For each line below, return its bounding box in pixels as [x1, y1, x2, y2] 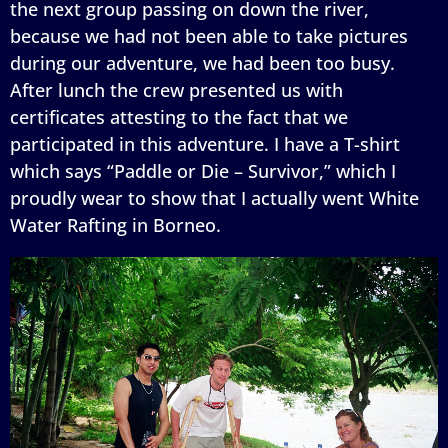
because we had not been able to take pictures [10, 23, 408, 48]
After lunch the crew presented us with [10, 77, 343, 102]
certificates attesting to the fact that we [10, 104, 348, 129]
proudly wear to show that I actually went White [10, 185, 419, 210]
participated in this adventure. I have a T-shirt [10, 131, 400, 156]
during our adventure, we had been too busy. [10, 50, 395, 75]
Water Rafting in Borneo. [10, 212, 221, 237]
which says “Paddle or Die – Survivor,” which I [10, 158, 396, 183]
